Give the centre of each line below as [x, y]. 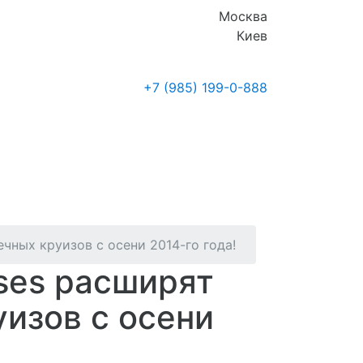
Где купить [41, 112]
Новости [128, 112]
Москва [243, 16]
